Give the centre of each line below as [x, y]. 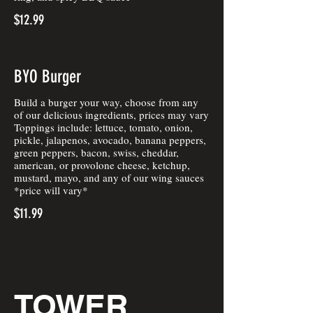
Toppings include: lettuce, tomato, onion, [103, 127]
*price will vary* [51, 190]
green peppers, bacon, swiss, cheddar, [96, 152]
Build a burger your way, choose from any [106, 102]
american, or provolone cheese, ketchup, [102, 165]
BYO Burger [48, 77]
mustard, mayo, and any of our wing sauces [109, 177]
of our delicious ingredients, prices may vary [111, 115]
